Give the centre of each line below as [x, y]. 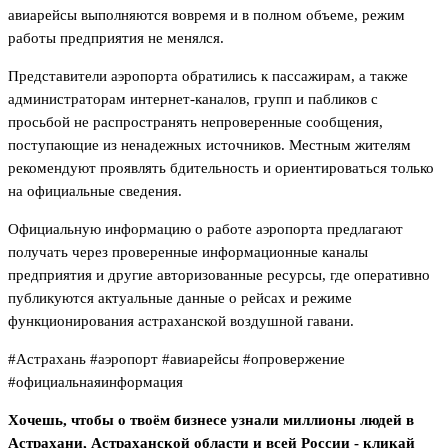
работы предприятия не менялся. [116, 37]
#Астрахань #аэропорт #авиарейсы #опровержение [176, 358]
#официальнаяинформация [95, 381]
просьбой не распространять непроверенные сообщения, [195, 121]
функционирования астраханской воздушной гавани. [181, 320]
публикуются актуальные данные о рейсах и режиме [180, 297]
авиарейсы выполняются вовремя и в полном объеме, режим [206, 14]
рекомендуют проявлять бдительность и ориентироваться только [221, 167]
